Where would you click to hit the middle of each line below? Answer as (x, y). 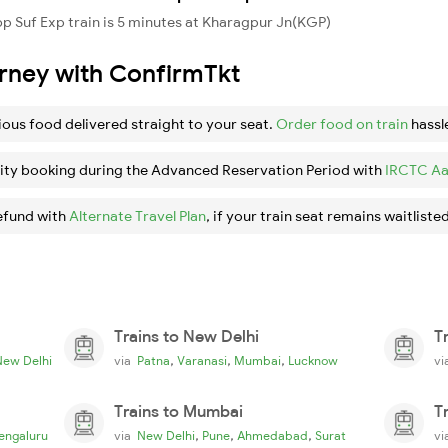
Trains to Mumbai (178, 410)
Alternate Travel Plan (137, 215)
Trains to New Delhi (186, 335)
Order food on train (342, 123)
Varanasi (202, 360)
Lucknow (313, 360)
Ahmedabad (272, 435)
